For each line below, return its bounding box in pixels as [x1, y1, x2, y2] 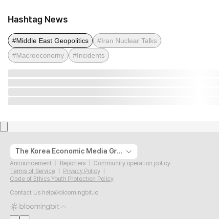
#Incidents [73, 51, 105, 59]
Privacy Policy [63, 167, 100, 175]
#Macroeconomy [12, 51, 64, 59]
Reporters [60, 159, 86, 167]
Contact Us [10, 189, 41, 196]
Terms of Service [10, 167, 55, 175]
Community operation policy [93, 159, 170, 167]
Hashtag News [8, 14, 68, 24]
